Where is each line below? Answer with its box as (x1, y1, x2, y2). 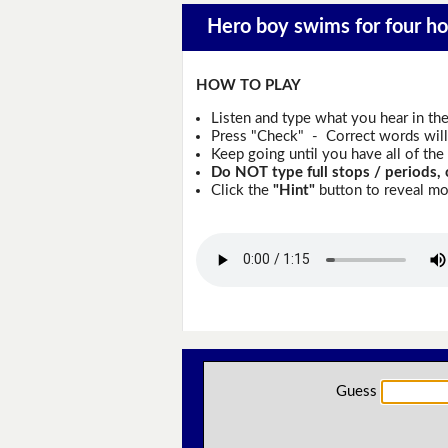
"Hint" (272, 182, 315, 198)
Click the (210, 182, 273, 198)
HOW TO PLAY (196, 78, 302, 94)
